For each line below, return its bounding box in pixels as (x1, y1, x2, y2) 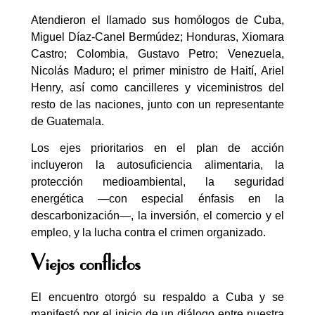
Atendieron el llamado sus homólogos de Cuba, (31, 13, 284, 26)
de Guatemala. (31, 115, 104, 127)
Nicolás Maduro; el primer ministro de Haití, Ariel (31, 64, 284, 77)
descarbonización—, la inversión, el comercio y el (31, 209, 284, 221)
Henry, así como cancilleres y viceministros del (31, 81, 284, 94)
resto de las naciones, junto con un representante (31, 98, 284, 110)
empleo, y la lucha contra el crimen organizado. (31, 226, 266, 238)
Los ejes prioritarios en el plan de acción (31, 141, 284, 154)
